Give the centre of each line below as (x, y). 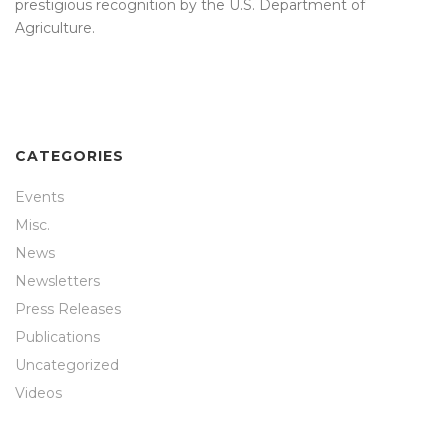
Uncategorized (67, 364)
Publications (57, 336)
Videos (38, 392)
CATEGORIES (69, 155)
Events (39, 196)
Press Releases (68, 308)
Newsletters (57, 280)
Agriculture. (55, 27)
